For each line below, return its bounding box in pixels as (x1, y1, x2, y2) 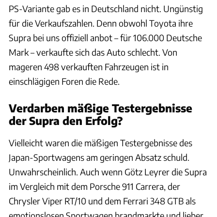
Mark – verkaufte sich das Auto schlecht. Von (9, 46, 177, 58)
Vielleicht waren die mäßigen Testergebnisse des (9, 137, 192, 149)
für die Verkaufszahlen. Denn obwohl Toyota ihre (9, 17, 193, 29)
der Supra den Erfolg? (9, 114, 123, 128)
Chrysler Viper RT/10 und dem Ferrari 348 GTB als (9, 195, 196, 207)
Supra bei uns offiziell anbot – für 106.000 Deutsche (9, 32, 202, 44)
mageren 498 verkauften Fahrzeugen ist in (9, 61, 169, 73)
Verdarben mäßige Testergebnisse (9, 101, 192, 115)
